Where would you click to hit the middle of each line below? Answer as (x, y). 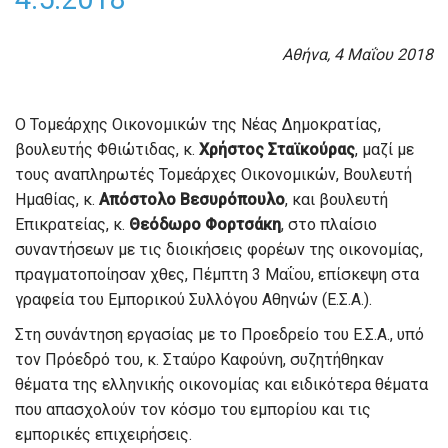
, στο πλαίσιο (329, 224)
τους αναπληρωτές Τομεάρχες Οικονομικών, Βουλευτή (213, 174)
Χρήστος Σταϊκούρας (277, 149)
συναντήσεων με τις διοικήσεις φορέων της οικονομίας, (219, 249)
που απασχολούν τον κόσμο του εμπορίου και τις (193, 409)
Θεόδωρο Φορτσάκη (203, 224)
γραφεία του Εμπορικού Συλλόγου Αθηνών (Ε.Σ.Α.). (193, 299)
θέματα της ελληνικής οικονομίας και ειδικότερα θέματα (221, 384)
